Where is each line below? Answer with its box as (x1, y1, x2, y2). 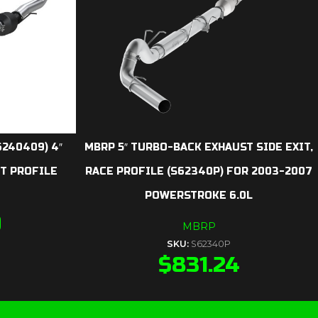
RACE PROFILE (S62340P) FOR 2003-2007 (85, 165, 312, 177)
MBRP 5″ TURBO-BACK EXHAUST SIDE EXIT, (84, 141, 313, 153)
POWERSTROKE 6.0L (145, 190, 253, 202)
